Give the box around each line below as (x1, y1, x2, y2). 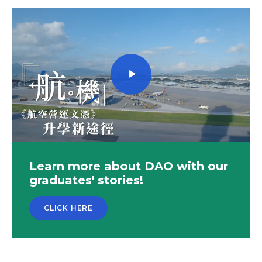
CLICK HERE (44, 204, 93, 213)
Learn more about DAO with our (29, 159, 228, 174)
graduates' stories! (29, 173, 143, 188)
